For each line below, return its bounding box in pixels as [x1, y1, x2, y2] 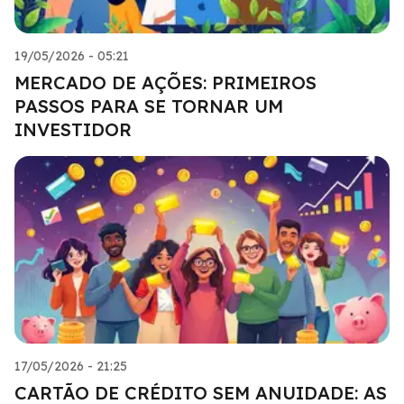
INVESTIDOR [14, 117, 132, 141]
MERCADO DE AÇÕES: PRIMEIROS [14, 70, 317, 94]
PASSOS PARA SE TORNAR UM [14, 94, 283, 117]
